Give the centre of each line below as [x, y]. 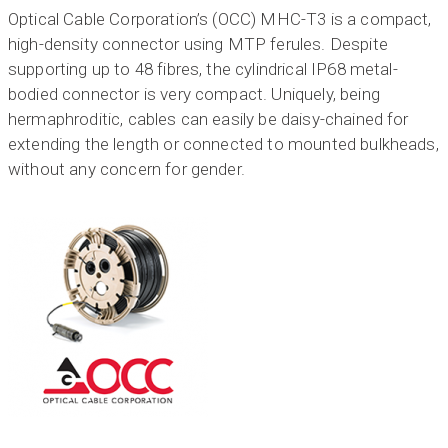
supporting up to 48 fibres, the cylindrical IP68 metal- [203, 69]
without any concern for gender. [126, 169]
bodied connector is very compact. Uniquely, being [194, 94]
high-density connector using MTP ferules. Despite [198, 44]
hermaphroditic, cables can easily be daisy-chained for [208, 119]
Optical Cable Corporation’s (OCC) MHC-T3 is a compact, [220, 19]
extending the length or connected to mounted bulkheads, [223, 144]
